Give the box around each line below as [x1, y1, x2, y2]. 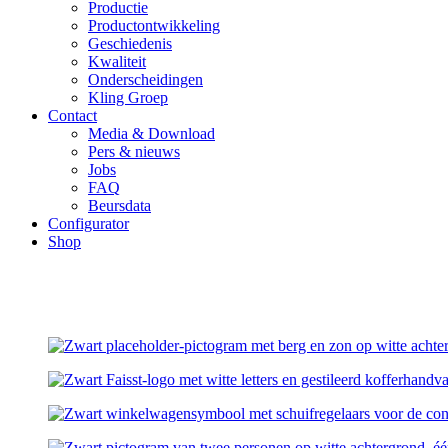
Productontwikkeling [88, 16, 220, 34]
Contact [48, 106, 97, 124]
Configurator [48, 214, 129, 232]
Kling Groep [88, 88, 168, 106]
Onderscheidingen [88, 70, 203, 88]
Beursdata [88, 196, 151, 214]
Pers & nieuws [88, 142, 180, 160]
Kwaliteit [88, 52, 146, 70]
